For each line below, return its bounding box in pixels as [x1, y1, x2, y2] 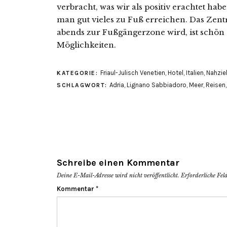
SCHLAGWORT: [57, 82, 109, 89]
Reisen [206, 81, 225, 89]
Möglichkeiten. [57, 40, 116, 50]
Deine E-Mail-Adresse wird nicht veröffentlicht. [57, 172, 179, 179]
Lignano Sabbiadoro [127, 81, 186, 89]
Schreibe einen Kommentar [57, 157, 179, 168]
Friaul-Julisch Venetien [100, 69, 165, 77]
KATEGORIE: [57, 69, 100, 77]
